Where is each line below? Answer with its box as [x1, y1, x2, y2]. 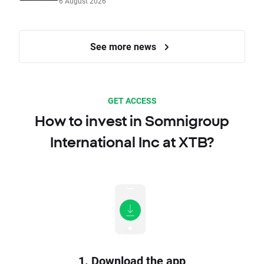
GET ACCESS [107, 95, 157, 107]
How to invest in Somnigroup [35, 113, 229, 130]
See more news [90, 40, 159, 53]
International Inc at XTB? [50, 134, 214, 151]
